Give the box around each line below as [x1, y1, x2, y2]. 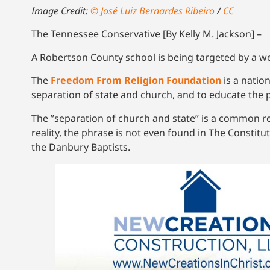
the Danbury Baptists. [31, 140, 133, 154]
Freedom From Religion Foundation [51, 74, 221, 87]
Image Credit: [31, 4, 90, 18]
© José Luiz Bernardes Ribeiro [90, 4, 215, 18]
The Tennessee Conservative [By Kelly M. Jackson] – [31, 27, 262, 41]
